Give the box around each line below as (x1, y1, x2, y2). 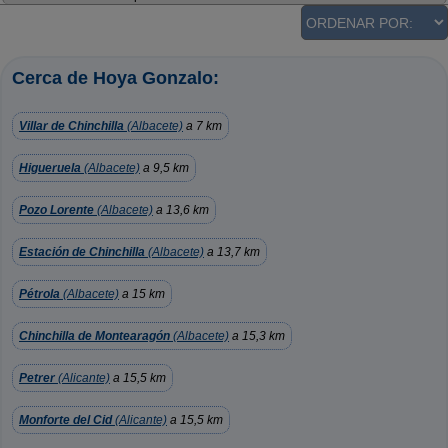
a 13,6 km (153, 203, 209, 217)
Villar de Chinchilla (19, 119, 124, 133)
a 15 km (119, 287, 165, 301)
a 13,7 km (204, 245, 260, 259)
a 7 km (183, 119, 222, 133)
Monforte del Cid (19, 413, 112, 427)
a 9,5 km (140, 161, 189, 175)
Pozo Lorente (19, 203, 94, 217)
